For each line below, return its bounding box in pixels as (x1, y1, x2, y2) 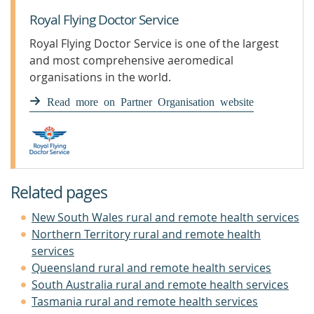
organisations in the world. (29, 69, 171, 85)
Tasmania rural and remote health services (32, 294, 258, 309)
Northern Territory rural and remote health (32, 226, 261, 242)
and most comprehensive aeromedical (29, 53, 233, 68)
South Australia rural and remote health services (32, 277, 289, 292)
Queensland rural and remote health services (32, 260, 271, 275)
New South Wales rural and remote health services (32, 210, 299, 225)
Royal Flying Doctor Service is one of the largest (29, 36, 279, 51)
